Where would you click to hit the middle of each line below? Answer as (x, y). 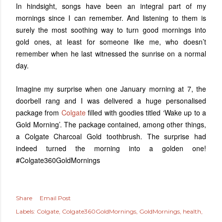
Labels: (26, 212)
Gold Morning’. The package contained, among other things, (111, 125)
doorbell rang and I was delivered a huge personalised (111, 101)
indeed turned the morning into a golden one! (111, 148)
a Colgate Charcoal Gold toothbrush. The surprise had (111, 137)
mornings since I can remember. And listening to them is (111, 18)
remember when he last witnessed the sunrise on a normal (111, 54)
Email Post (55, 198)
